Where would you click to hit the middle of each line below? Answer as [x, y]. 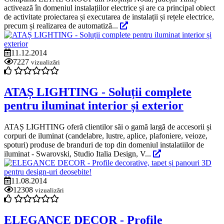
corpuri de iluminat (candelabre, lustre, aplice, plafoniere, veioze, [106, 135]
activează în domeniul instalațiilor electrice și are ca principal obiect [109, 8]
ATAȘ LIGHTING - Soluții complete [98, 92]
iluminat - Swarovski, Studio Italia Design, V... [78, 153]
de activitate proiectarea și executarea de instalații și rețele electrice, [109, 17]
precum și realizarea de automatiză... [62, 26]
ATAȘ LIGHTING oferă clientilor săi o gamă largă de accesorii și [108, 126]
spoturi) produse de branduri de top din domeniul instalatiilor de [104, 144]
